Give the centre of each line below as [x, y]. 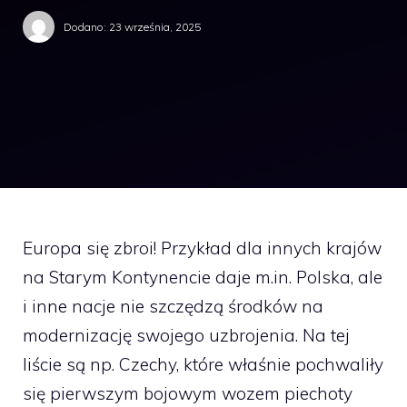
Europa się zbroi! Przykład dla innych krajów [202, 248]
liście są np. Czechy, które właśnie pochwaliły [203, 364]
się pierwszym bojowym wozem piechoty [188, 393]
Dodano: [86, 26]
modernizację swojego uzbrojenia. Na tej [186, 335]
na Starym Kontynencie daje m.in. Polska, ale [203, 277]
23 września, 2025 [155, 26]
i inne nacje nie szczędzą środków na [173, 306]
